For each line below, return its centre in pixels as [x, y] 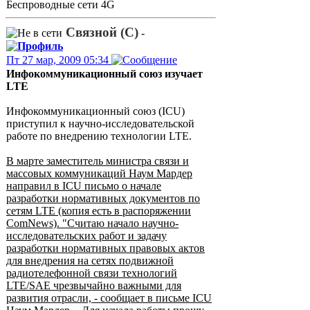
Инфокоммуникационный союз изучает [104, 74]
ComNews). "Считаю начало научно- [92, 223]
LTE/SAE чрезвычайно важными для [94, 285]
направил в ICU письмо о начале [84, 186]
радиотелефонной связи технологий [92, 273]
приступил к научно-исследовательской [100, 124]
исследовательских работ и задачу [86, 236]
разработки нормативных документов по [103, 198]
